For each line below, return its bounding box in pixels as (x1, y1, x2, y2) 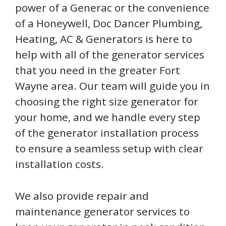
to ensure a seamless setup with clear (15, 141, 203, 156)
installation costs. (15, 157, 104, 172)
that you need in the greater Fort (15, 63, 180, 78)
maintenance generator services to (15, 204, 190, 219)
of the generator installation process (15, 126, 199, 140)
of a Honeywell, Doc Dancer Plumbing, (15, 16, 202, 31)
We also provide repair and (15, 189, 149, 203)
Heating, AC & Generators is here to (15, 32, 192, 46)
